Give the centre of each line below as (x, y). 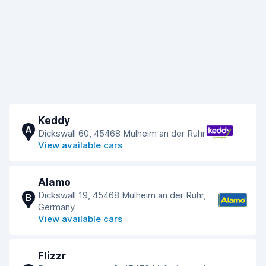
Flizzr (52, 256)
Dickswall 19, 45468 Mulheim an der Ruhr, (122, 195)
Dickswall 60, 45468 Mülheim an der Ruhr (122, 133)
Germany (56, 207)
